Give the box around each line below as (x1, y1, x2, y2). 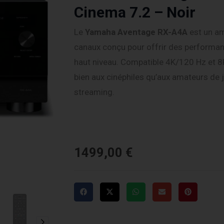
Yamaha (85, 26, 115, 37)
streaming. (74, 86, 114, 97)
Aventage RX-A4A (115, 26, 187, 37)
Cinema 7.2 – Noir (74, 3, 195, 21)
